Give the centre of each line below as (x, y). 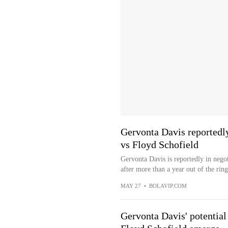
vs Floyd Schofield (159, 145)
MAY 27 (131, 186)
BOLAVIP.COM (168, 186)
